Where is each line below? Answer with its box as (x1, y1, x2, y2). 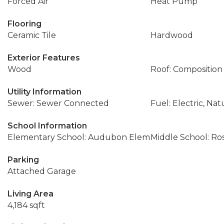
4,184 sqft (7, 200, 45, 210)
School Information (7, 121, 87, 130)
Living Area (7, 189, 53, 198)
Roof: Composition (150, 64, 222, 74)
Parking (7, 155, 39, 164)
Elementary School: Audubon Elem (7, 132, 150, 142)
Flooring (7, 19, 41, 28)
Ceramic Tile (7, 30, 56, 40)
